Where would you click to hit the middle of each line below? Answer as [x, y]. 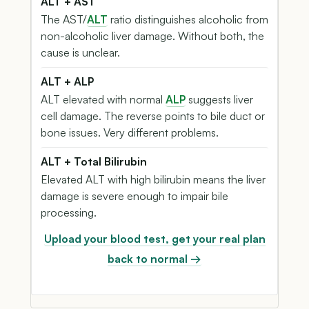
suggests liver [219, 99]
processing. [69, 212]
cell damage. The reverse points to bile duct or [153, 116]
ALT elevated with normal [103, 99]
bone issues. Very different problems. [130, 132]
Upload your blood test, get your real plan [154, 238]
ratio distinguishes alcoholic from [188, 19]
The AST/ [64, 19]
